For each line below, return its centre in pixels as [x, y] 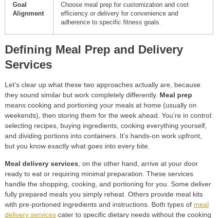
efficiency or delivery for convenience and [119, 14]
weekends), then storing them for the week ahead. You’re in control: [109, 116]
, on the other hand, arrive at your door [138, 163]
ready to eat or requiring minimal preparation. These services [99, 173]
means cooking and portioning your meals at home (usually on [101, 105]
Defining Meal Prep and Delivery [94, 50]
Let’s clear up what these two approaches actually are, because [103, 85]
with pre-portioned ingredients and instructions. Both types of [99, 204]
